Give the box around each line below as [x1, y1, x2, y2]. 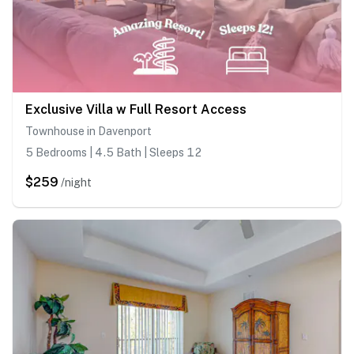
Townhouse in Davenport [25, 125, 152, 138]
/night [61, 176, 92, 190]
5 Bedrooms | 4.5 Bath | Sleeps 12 [25, 146, 201, 160]
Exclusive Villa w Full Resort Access [25, 102, 247, 118]
